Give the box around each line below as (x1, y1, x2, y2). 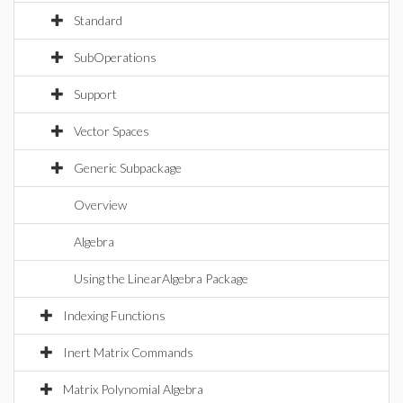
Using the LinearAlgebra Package (74, 271, 248, 286)
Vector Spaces (74, 123, 149, 139)
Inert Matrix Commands (63, 345, 193, 360)
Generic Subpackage (74, 160, 182, 175)
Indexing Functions (63, 308, 166, 323)
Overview (74, 197, 127, 212)
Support (74, 86, 117, 102)
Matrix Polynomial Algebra (63, 381, 203, 397)
